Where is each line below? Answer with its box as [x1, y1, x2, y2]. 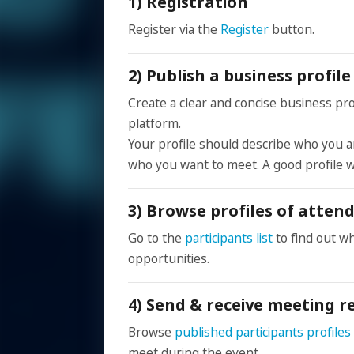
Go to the [128, 230, 185, 247]
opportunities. [128, 250, 209, 268]
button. [269, 21, 314, 39]
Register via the [128, 21, 220, 39]
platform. [128, 115, 181, 133]
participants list [185, 230, 276, 247]
